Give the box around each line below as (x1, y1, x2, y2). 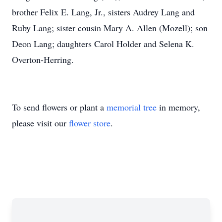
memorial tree (107, 101, 157, 113)
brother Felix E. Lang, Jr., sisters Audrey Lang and (12, 6, 195, 18)
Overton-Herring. (12, 54, 74, 65)
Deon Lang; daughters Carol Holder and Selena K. (12, 38, 194, 50)
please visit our (12, 117, 69, 129)
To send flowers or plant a (12, 101, 107, 113)
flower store (69, 117, 111, 129)
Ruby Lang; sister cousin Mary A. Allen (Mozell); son (12, 22, 208, 34)
